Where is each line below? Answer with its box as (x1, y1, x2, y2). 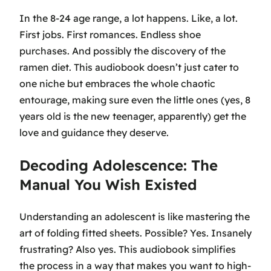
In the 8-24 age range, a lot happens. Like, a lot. (19, 11, 238, 24)
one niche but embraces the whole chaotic (19, 77, 215, 90)
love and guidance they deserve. (19, 126, 169, 139)
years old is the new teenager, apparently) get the (19, 109, 246, 122)
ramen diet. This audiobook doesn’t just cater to (19, 60, 239, 73)
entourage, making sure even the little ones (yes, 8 (19, 93, 250, 106)
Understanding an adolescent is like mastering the (19, 210, 250, 223)
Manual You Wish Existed (19, 175, 197, 194)
